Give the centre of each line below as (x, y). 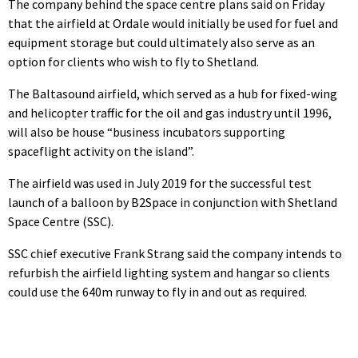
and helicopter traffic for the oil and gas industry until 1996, (170, 113)
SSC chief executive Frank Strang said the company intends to (175, 254)
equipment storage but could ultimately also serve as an (161, 43)
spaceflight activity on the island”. (101, 151)
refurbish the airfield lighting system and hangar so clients (169, 273)
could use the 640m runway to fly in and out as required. (157, 292)
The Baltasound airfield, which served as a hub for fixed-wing (173, 94)
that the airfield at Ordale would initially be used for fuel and (173, 24)
